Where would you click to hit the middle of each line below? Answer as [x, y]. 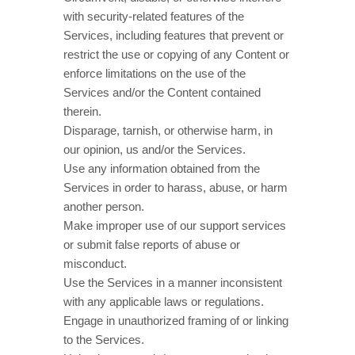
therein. [82, 111]
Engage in [91, 321]
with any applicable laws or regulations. [164, 302]
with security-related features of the [154, 16]
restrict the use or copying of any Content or [176, 54]
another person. [104, 206]
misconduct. [95, 263]
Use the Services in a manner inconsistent [173, 282]
